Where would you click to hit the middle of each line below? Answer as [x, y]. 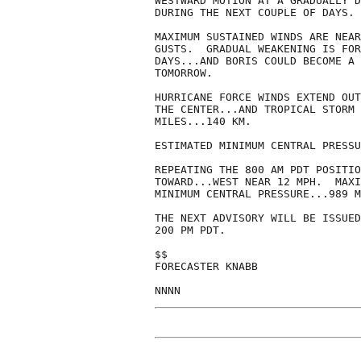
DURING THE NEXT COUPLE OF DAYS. [255, 13]
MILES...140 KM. [203, 122]
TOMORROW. [184, 73]
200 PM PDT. [190, 230]
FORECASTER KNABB [206, 267]
